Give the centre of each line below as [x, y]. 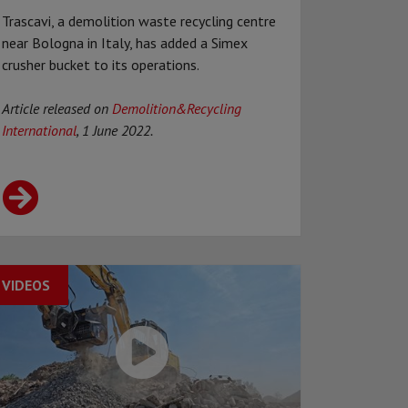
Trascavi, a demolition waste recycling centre [139, 21]
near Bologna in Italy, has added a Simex [125, 43]
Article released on [57, 109]
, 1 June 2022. [115, 131]
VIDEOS [26, 286]
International [39, 131]
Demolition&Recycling [177, 109]
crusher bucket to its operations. [101, 65]
